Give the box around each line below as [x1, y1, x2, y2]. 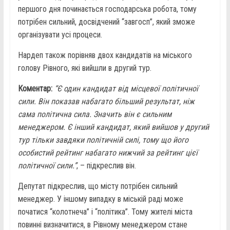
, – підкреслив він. [76, 161, 136, 171]
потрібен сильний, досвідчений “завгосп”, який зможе [17, 17, 195, 27]
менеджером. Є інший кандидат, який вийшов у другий [17, 122, 209, 132]
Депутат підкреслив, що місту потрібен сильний [17, 181, 178, 191]
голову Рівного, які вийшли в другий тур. [17, 63, 151, 73]
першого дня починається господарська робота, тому [17, 4, 197, 14]
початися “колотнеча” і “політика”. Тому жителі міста [17, 207, 193, 217]
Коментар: [17, 84, 52, 94]
